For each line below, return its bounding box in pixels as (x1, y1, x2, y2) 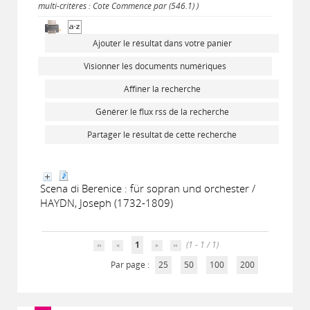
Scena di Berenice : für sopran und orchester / (40, 181, 255, 195)
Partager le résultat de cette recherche (87, 129, 237, 140)
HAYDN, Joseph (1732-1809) (40, 196, 173, 210)
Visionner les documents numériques (84, 60, 226, 72)
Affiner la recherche (123, 83, 201, 95)
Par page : (110, 259, 152, 271)
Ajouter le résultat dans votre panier (92, 37, 232, 49)
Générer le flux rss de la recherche (95, 106, 229, 118)
